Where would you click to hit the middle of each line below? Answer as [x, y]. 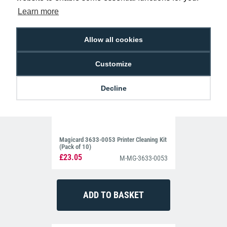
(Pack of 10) [75, 147]
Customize [113, 64]
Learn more [39, 11]
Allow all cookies [113, 40]
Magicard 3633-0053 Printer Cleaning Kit [113, 140]
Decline [113, 88]
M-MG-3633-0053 [143, 158]
